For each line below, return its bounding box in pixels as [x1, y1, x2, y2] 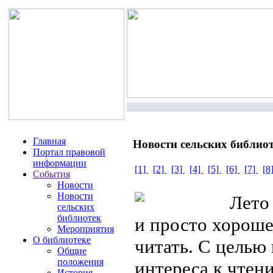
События [33, 169, 70, 179]
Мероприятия [57, 224, 114, 234]
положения [57, 257, 104, 267]
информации [33, 158, 87, 168]
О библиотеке [33, 235, 91, 245]
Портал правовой [33, 147, 105, 157]
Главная [33, 136, 66, 146]
